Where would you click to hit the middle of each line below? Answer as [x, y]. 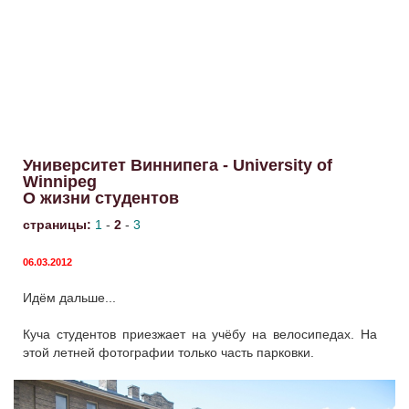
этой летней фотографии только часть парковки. [168, 352]
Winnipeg [60, 181]
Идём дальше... [69, 297]
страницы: [59, 224]
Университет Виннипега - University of [178, 165]
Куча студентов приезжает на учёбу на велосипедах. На [200, 334]
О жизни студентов [101, 198]
